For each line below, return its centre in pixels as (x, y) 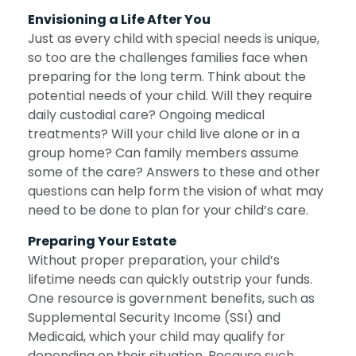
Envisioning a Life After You (119, 20)
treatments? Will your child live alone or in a (164, 134)
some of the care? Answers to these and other (174, 172)
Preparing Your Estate (102, 242)
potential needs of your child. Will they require (170, 96)
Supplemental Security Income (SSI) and (154, 318)
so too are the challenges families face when (168, 58)
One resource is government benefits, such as (171, 299)
